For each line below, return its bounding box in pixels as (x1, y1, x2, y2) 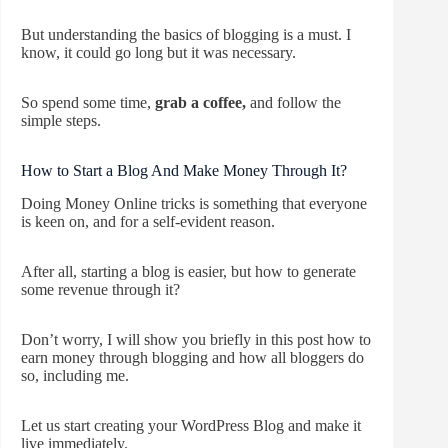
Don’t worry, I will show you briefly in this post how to (21, 330, 371, 348)
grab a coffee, (155, 93, 246, 111)
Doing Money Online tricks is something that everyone (21, 194, 367, 212)
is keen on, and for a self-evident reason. (21, 212, 275, 230)
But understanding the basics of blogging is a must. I (21, 25, 351, 43)
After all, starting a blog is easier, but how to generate (21, 262, 356, 280)
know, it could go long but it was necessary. (21, 43, 296, 61)
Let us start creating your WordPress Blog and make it (21, 416, 361, 434)
